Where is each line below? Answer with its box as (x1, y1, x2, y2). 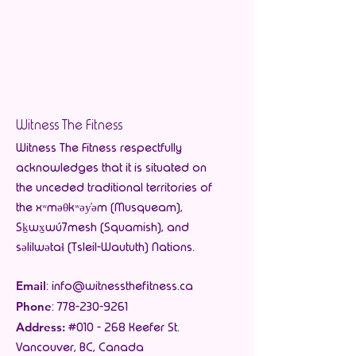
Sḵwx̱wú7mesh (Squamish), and (16, 220, 189, 234)
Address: (16, 319, 65, 335)
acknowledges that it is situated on (16, 161, 207, 175)
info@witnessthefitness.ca (52, 279, 193, 293)
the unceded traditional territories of (16, 180, 212, 195)
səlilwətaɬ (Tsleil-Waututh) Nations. (16, 240, 195, 254)
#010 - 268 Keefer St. (65, 320, 180, 335)
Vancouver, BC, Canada (16, 340, 144, 354)
